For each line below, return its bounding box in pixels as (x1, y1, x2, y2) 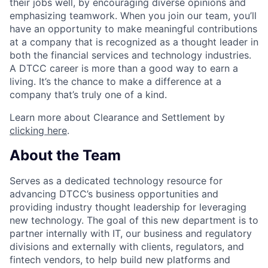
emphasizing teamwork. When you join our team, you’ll (10, 9, 257, 22)
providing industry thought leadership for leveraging (10, 200, 246, 213)
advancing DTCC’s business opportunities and (10, 187, 218, 200)
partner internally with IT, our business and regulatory (10, 227, 252, 239)
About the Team (10, 146, 121, 164)
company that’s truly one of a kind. (10, 88, 167, 100)
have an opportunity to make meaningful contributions (10, 22, 257, 35)
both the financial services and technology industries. (10, 48, 251, 61)
